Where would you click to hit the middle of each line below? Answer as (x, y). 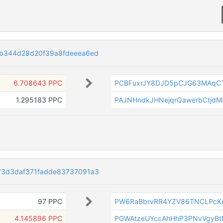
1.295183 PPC (39, 100)
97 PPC (50, 201)
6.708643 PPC (38, 83)
